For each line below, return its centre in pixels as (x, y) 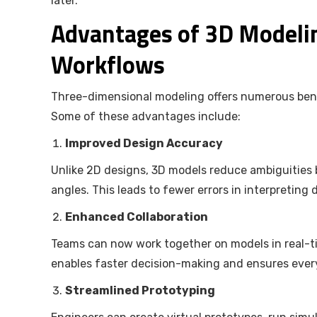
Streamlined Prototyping (140, 291)
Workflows (108, 65)
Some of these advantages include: (146, 117)
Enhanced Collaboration (137, 217)
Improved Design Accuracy (144, 144)
